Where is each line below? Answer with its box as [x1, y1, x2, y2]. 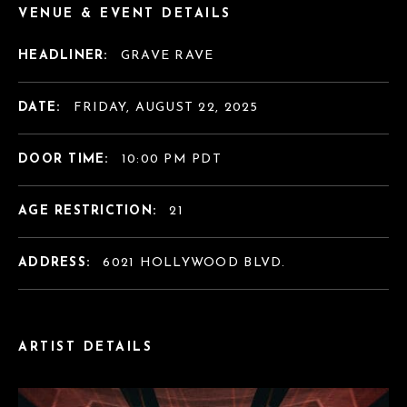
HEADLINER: [18, 48, 114, 63]
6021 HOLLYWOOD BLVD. [103, 255, 286, 270]
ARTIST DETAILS [18, 340, 154, 354]
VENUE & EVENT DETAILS [18, 6, 232, 21]
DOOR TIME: [18, 152, 114, 166]
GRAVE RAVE [120, 48, 214, 63]
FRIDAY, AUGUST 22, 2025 [73, 100, 259, 114]
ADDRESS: [18, 255, 96, 270]
